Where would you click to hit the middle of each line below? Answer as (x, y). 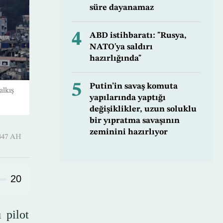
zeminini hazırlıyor (128, 132)
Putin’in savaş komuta (133, 87)
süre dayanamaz (121, 8)
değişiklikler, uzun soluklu (143, 110)
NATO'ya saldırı (121, 47)
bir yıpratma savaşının (134, 121)
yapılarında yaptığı (127, 98)
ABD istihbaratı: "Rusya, (138, 36)
